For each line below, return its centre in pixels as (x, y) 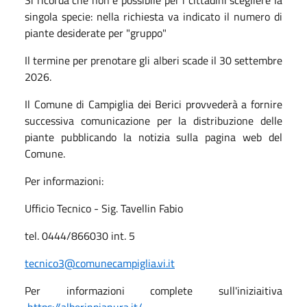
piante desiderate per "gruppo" (97, 33)
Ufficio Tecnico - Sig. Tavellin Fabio (104, 208)
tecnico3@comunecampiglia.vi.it (100, 263)
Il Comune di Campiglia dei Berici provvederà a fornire (153, 104)
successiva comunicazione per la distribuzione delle (153, 120)
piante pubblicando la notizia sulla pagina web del (153, 137)
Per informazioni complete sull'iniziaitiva (153, 290)
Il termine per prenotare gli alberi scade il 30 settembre (153, 60)
